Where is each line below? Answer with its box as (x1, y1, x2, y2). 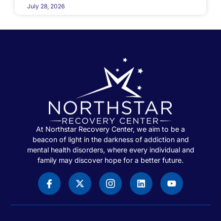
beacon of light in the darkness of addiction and (32, 135, 189, 144)
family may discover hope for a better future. (37, 155, 184, 164)
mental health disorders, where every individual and (27, 145, 194, 154)
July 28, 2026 (27, 2, 65, 10)
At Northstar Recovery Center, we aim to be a (36, 124, 185, 133)
